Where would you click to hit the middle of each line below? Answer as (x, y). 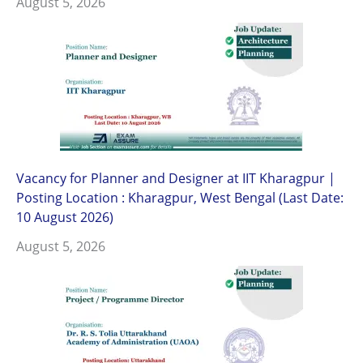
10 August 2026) (65, 216)
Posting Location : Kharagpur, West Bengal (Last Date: (180, 197)
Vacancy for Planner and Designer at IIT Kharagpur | (176, 177)
